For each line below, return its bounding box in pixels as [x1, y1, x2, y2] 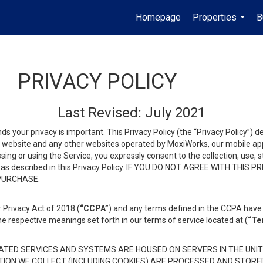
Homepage [136, 12, 181, 23]
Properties [193, 12, 237, 23]
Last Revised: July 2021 [58, 104, 205, 121]
